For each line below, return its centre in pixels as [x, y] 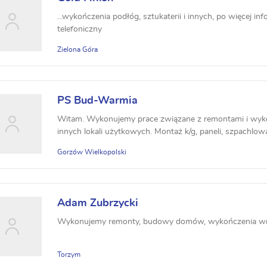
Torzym [69, 254]
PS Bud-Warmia [97, 101]
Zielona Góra [77, 49]
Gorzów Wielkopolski [92, 152]
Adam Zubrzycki [98, 203]
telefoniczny [80, 29]
